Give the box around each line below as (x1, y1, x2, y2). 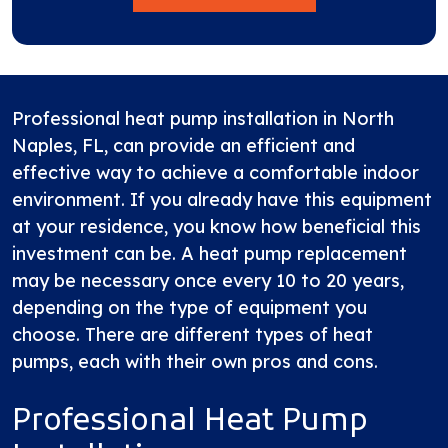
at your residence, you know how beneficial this (12, 215, 421, 238)
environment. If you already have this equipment (12, 188, 432, 211)
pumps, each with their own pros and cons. (12, 350, 378, 373)
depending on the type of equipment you (12, 296, 367, 319)
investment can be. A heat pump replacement (12, 242, 407, 265)
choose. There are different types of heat (12, 323, 373, 346)
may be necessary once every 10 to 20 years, (12, 269, 404, 292)
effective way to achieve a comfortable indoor (12, 161, 419, 184)
